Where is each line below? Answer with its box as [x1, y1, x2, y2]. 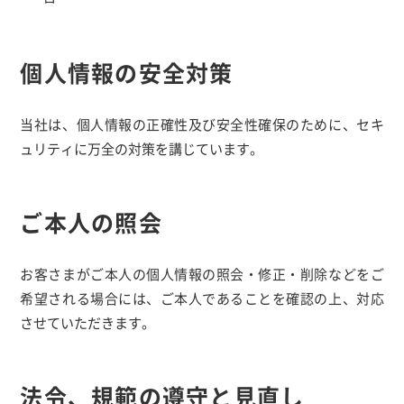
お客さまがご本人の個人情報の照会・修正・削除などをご [20, 264, 384, 283]
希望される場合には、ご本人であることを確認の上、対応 [20, 289, 384, 308]
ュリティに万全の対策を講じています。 [20, 139, 264, 158]
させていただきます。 [20, 313, 156, 332]
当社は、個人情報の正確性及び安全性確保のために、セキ [20, 115, 384, 133]
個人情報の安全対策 [20, 56, 234, 88]
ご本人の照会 [20, 206, 162, 238]
